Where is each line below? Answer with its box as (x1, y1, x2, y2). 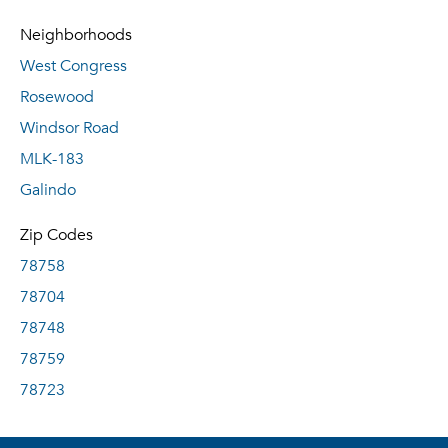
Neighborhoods (20, 25, 132, 45)
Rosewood (20, 87, 94, 107)
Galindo (20, 180, 76, 200)
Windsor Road (20, 118, 119, 138)
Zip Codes (20, 225, 93, 245)
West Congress (20, 56, 127, 76)
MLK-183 (20, 149, 84, 169)
